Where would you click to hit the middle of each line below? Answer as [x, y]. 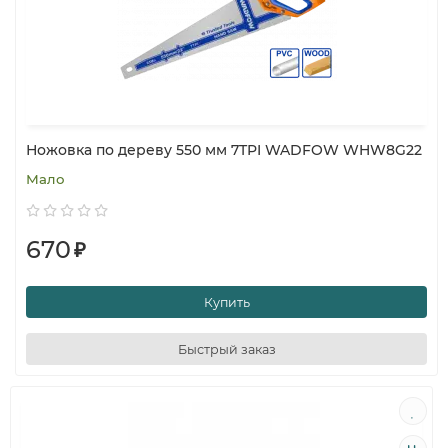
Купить [226, 302]
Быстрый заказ [226, 349]
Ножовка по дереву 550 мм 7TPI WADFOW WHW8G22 [224, 150]
